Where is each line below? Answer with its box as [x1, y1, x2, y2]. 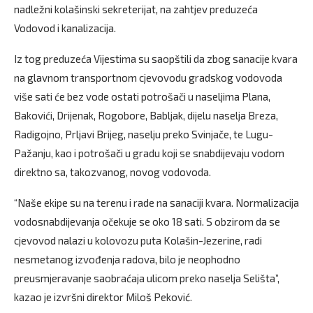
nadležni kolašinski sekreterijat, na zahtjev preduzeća [14, 2, 258, 15]
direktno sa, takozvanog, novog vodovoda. [14, 165, 211, 178]
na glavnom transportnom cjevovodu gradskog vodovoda [14, 71, 282, 84]
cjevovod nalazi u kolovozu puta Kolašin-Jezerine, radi [14, 233, 262, 247]
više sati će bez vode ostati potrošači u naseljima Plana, [14, 89, 270, 103]
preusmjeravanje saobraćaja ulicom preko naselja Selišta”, [14, 271, 279, 284]
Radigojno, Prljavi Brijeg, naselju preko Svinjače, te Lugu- [14, 127, 273, 140]
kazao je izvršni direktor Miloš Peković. [14, 290, 192, 303]
